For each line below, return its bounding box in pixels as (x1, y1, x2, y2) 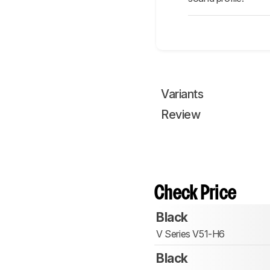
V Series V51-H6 (156, 228, 225, 240)
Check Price (154, 185, 237, 203)
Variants (161, 87, 203, 102)
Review (161, 107, 200, 122)
